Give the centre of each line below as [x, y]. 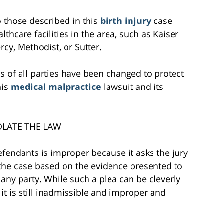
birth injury [127, 20]
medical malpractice [57, 86]
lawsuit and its [133, 86]
